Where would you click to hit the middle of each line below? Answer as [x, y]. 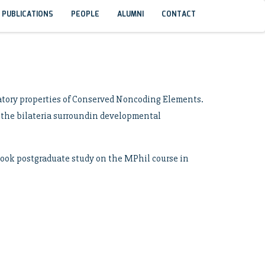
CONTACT [179, 14]
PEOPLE [85, 14]
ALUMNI [130, 14]
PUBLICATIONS [28, 14]
